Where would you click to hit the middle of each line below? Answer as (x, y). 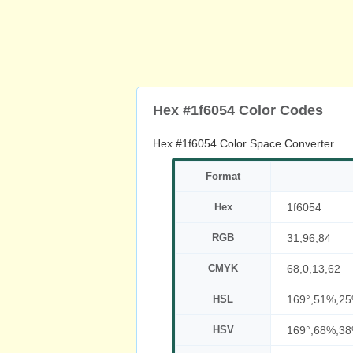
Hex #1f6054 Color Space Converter (243, 143)
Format (223, 176)
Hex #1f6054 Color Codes (238, 110)
